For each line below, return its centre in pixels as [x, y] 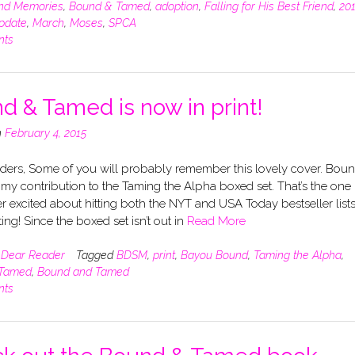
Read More [216, 221]
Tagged [96, 256]
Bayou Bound [214, 256]
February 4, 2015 [45, 134]
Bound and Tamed [83, 272]
